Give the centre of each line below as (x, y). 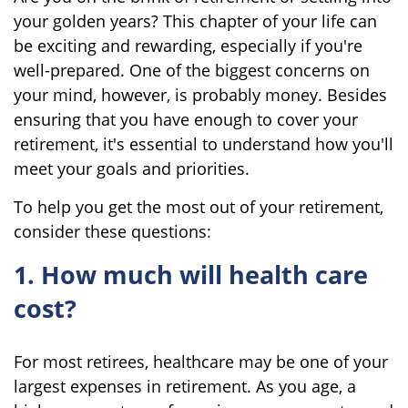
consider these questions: (112, 231)
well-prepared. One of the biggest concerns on (192, 70)
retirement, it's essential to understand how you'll (204, 143)
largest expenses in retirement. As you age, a (185, 386)
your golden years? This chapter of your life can (195, 20)
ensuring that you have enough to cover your (186, 119)
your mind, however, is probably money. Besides (200, 94)
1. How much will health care (191, 274)
